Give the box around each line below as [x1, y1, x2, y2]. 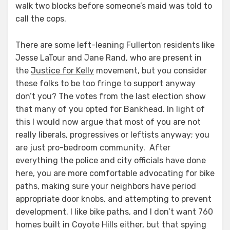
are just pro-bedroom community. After [15, 143, 170, 152]
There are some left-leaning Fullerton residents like [15, 40, 215, 50]
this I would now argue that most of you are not [15, 117, 201, 127]
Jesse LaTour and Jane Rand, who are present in [15, 53, 202, 63]
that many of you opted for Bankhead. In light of [15, 104, 205, 114]
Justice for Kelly [31, 66, 94, 75]
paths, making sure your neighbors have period [15, 181, 196, 191]
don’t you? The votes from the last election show [15, 91, 206, 101]
